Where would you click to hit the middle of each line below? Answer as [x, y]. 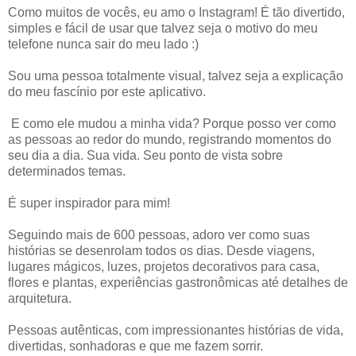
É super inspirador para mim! [89, 203]
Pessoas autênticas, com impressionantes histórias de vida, [176, 331]
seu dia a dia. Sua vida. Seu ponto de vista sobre [145, 156]
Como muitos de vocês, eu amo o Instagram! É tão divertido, [176, 13]
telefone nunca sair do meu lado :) [103, 44]
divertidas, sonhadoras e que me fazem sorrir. [135, 346]
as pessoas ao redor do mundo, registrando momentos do [170, 140]
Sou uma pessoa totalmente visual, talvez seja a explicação [176, 76]
